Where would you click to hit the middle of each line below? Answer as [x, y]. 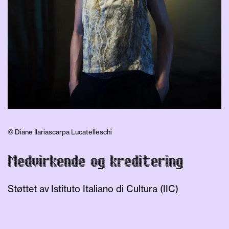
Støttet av [29, 189]
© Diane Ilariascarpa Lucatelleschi [60, 132]
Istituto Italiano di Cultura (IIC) [115, 189]
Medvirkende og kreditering [95, 162]
